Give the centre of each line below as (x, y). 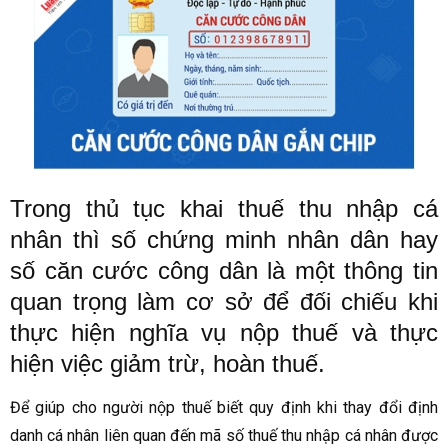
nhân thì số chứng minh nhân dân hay (224, 240)
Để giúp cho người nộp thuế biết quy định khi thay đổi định (224, 408)
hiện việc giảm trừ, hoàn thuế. (167, 364)
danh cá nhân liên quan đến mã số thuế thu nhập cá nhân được (224, 436)
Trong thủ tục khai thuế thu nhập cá (224, 209)
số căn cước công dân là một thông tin (224, 271)
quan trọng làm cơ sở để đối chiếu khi (224, 302)
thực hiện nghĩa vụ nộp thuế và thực (224, 333)
